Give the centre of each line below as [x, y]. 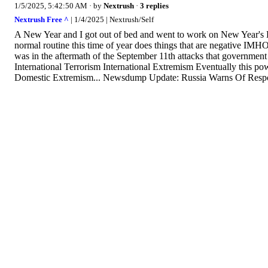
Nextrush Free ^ [42, 19]
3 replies [154, 6]
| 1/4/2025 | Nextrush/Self [111, 19]
